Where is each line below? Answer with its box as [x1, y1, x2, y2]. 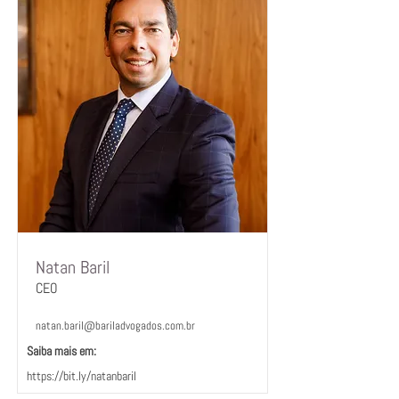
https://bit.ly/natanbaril [27, 368, 136, 384]
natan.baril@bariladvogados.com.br [36, 318, 195, 333]
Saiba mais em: [27, 343, 96, 359]
